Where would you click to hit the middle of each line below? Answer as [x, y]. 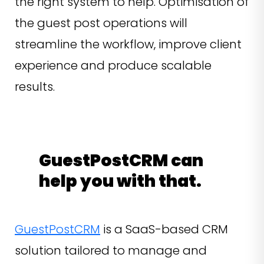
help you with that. [120, 181]
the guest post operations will [101, 23]
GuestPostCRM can [121, 160]
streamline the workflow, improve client [128, 44]
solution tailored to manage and [111, 250]
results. [41, 86]
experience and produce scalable [113, 65]
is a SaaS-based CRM [164, 229]
